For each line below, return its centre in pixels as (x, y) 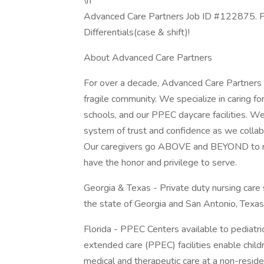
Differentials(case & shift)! (137, 32)
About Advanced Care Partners (148, 58)
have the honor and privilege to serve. (161, 163)
